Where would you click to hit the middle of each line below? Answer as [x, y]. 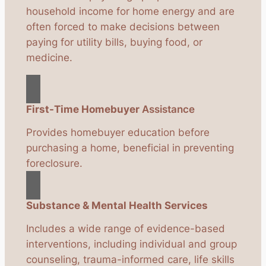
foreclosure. [54, 164]
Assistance [167, 110]
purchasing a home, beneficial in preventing [130, 148]
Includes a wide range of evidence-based [125, 229]
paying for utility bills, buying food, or [114, 42]
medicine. [49, 58]
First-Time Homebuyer [83, 110]
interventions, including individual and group [131, 244]
